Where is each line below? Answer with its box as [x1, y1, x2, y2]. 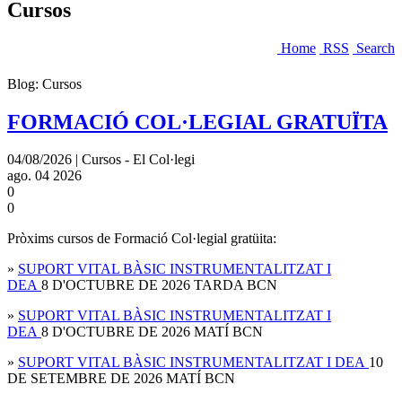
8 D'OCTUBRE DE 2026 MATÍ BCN [41, 324, 263, 340]
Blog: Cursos [7, 75, 82, 92]
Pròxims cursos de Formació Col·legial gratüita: [7, 231, 276, 247]
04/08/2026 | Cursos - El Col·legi [7, 152, 195, 168]
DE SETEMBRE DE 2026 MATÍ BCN [7, 371, 235, 387]
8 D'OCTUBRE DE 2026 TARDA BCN [41, 277, 277, 293]
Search [356, 39, 395, 56]
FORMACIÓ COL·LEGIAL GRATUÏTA [7, 109, 388, 134]
